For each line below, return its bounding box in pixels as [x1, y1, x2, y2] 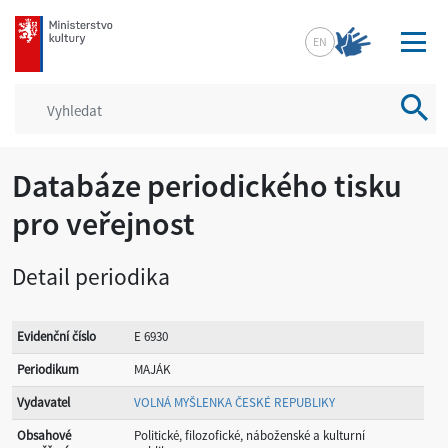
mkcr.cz [14, 16, 65, 35]
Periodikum [17, 361, 79, 378]
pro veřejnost [12, 204, 195, 244]
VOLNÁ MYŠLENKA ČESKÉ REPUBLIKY [134, 394, 335, 411]
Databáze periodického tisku [12, 166, 402, 206]
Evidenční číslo [17, 328, 96, 345]
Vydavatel [17, 394, 70, 411]
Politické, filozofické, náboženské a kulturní [134, 427, 365, 444]
